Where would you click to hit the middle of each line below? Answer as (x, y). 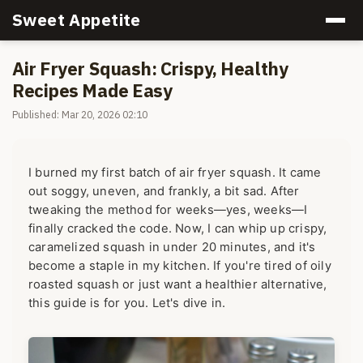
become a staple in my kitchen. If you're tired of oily (180, 266)
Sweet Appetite (77, 19)
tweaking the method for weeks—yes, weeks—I (168, 210)
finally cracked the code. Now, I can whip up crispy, (178, 229)
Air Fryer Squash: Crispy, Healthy (150, 68)
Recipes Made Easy (92, 90)
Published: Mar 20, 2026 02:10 (80, 115)
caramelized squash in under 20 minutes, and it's (172, 248)
